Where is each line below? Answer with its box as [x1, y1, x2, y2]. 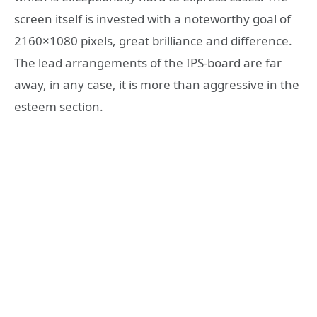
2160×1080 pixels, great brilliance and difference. [14, 33, 292, 50]
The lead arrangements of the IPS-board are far [14, 54, 282, 71]
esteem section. [14, 98, 103, 115]
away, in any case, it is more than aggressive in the [14, 76, 299, 93]
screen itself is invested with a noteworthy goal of [14, 11, 291, 28]
